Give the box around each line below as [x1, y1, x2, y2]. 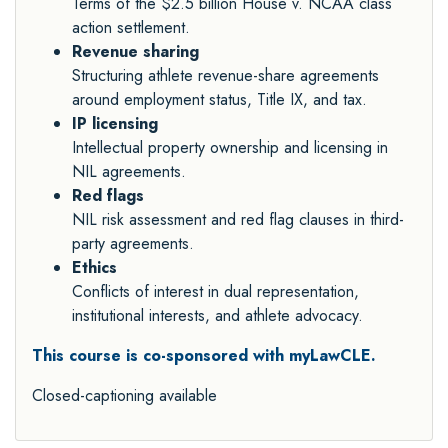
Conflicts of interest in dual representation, [72, 280, 359, 304]
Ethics [72, 256, 117, 280]
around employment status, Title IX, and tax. [72, 88, 367, 112]
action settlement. [72, 16, 190, 40]
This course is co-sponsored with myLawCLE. [32, 344, 376, 368]
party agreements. [72, 232, 194, 256]
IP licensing [72, 112, 158, 136]
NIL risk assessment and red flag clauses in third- [72, 208, 404, 232]
